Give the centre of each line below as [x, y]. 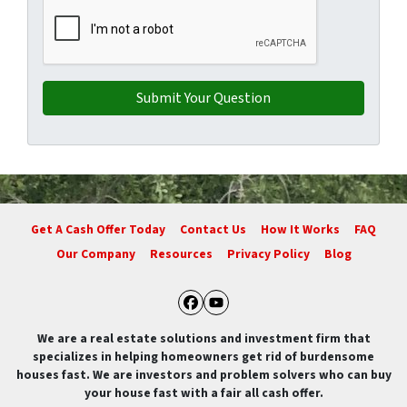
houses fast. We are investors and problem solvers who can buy [203, 375]
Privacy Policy [268, 253]
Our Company [95, 253]
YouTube [263, 320]
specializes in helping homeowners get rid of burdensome [203, 357]
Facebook [243, 320]
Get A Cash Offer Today [98, 230]
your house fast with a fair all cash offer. [203, 393]
